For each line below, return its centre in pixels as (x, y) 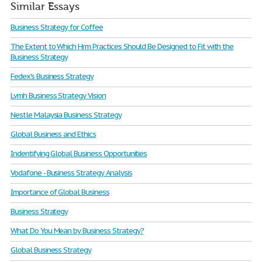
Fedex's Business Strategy (52, 76)
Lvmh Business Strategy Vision (58, 96)
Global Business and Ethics (53, 134)
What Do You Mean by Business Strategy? (77, 231)
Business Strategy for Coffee (57, 27)
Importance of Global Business (60, 192)
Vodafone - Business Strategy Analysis (71, 173)
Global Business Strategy (51, 250)
